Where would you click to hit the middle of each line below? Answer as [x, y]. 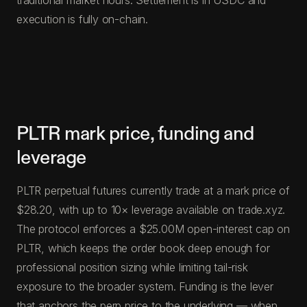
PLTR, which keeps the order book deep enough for [143, 248]
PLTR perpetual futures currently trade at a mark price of [153, 190]
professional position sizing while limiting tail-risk [132, 267]
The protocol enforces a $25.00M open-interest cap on [153, 229]
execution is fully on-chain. [83, 19]
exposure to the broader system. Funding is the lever [145, 286]
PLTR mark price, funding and [135, 134]
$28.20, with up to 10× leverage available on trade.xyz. [151, 209]
